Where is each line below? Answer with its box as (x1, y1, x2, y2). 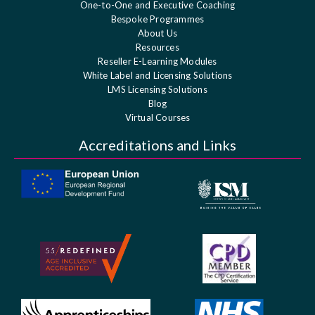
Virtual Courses (124, 111, 191, 123)
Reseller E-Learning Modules (98, 55, 217, 67)
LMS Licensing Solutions (108, 83, 207, 95)
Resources (136, 41, 179, 53)
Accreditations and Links (79, 136, 236, 153)
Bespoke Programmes (110, 13, 205, 25)
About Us (137, 27, 178, 39)
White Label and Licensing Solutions (82, 69, 233, 81)
